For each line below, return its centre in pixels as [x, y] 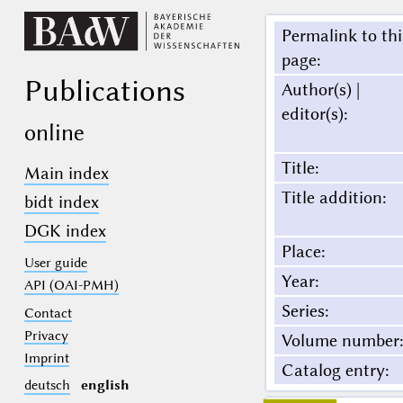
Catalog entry [333, 371]
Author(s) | [320, 90]
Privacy [46, 335]
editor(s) [312, 114]
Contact [48, 313]
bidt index [61, 202]
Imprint [46, 358]
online [54, 132]
